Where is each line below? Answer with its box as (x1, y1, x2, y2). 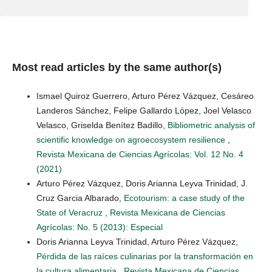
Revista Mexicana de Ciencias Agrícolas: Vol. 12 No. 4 (36, 149, 243, 159)
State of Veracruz (36, 207, 105, 217)
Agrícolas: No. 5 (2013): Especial (36, 222, 163, 232)
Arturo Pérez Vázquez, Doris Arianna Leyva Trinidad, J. (36, 178, 248, 188)
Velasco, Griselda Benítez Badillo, (36, 120, 168, 130)
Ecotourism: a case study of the (124, 192, 245, 203)
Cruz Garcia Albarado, (36, 192, 124, 203)
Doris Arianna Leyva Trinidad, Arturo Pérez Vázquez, (36, 236, 238, 246)
